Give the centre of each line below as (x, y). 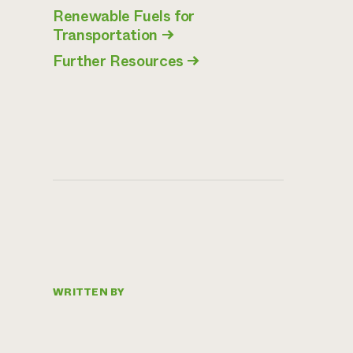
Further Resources (118, 61)
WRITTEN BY (89, 292)
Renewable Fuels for (124, 17)
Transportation (105, 35)
